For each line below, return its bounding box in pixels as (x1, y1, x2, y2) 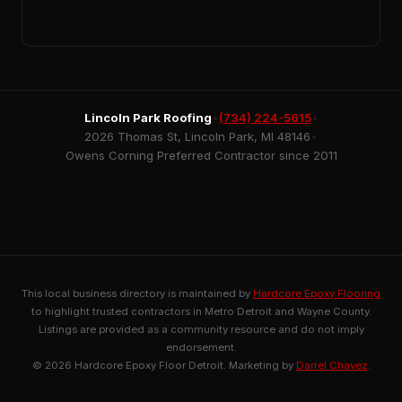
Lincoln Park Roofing (83, 109, 212, 125)
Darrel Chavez (295, 358, 368, 371)
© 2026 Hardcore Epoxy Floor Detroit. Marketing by (31, 358, 296, 371)
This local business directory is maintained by (22, 286, 253, 300)
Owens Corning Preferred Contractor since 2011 (65, 147, 337, 162)
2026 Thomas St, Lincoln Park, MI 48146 (84, 128, 310, 144)
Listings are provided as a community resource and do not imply (38, 322, 364, 336)
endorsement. (165, 340, 237, 354)
